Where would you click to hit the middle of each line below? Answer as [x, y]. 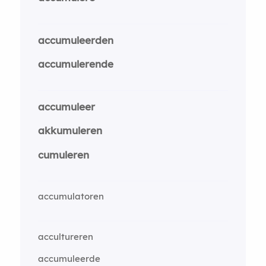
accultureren [65, 237]
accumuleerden [75, 40]
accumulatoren [71, 196]
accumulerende [75, 64]
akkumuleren [70, 130]
